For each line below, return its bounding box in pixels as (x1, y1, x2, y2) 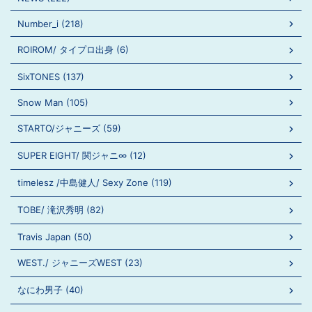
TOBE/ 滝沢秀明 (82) (17, 204, 104, 215)
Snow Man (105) (17, 97, 88, 108)
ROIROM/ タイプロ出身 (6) (17, 44, 129, 55)
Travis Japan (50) (17, 231, 92, 242)
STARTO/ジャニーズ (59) (17, 123, 121, 134)
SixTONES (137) (17, 71, 84, 82)
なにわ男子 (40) (17, 284, 84, 295)
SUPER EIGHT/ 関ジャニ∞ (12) (17, 150, 146, 161)
